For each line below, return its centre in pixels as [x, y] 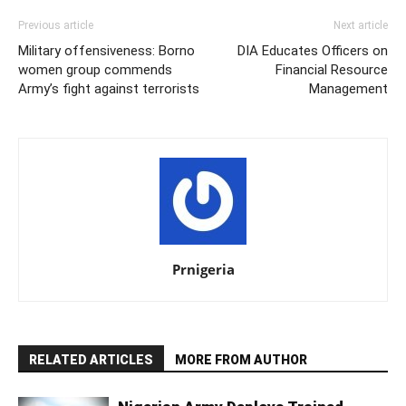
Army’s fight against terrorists [109, 89]
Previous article [56, 26]
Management [348, 89]
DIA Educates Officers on [313, 51]
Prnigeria [203, 270]
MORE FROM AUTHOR [241, 360]
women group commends [95, 70]
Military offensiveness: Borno [106, 51]
